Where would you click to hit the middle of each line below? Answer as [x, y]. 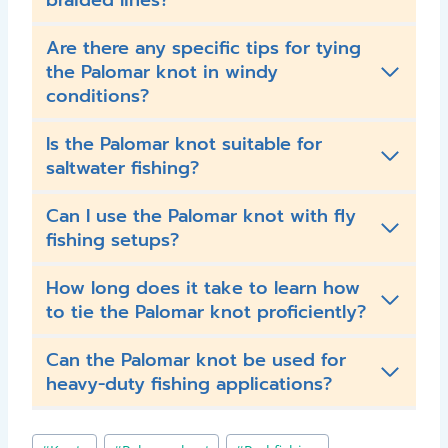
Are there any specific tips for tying [203, 48]
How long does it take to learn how [203, 288]
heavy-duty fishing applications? [189, 384]
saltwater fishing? [122, 168]
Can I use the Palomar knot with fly [201, 216]
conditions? [97, 96]
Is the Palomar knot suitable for [184, 144]
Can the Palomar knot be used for [196, 360]
